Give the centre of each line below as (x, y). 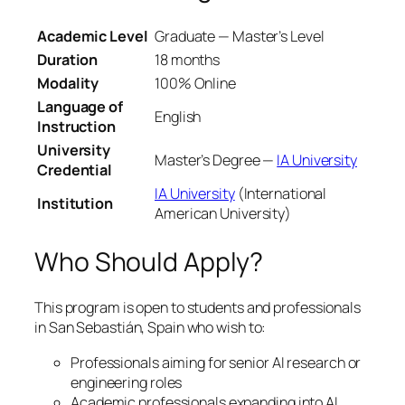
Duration (68, 60)
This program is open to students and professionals (198, 308)
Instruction (76, 127)
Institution (75, 204)
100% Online (195, 84)
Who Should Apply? (149, 261)
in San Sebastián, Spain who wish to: (151, 328)
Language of (80, 107)
